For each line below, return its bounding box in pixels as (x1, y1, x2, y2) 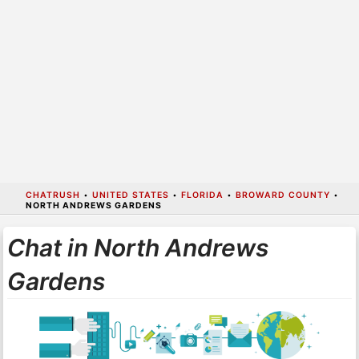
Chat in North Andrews (6, 232, 268, 262)
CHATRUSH (25, 189, 80, 200)
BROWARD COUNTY (235, 189, 330, 200)
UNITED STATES (91, 189, 169, 200)
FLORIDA (180, 189, 224, 200)
